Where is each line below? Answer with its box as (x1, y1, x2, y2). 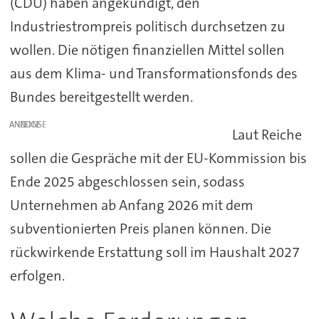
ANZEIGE (9, 118, 41, 130)
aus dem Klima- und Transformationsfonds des (9, 63, 298, 83)
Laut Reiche (232, 125, 303, 144)
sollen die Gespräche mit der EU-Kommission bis (9, 148, 307, 167)
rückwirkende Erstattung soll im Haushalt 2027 (9, 242, 300, 261)
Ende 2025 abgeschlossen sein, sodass (9, 172, 245, 191)
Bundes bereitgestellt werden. (9, 87, 193, 106)
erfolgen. (9, 266, 65, 285)
